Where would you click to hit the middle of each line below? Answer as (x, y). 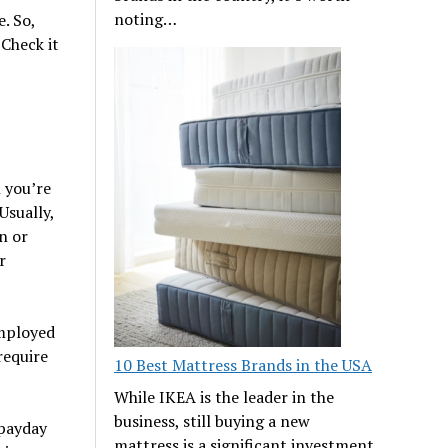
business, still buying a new (212, 420)
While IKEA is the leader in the (224, 396)
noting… (146, 18)
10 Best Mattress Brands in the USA (243, 364)
